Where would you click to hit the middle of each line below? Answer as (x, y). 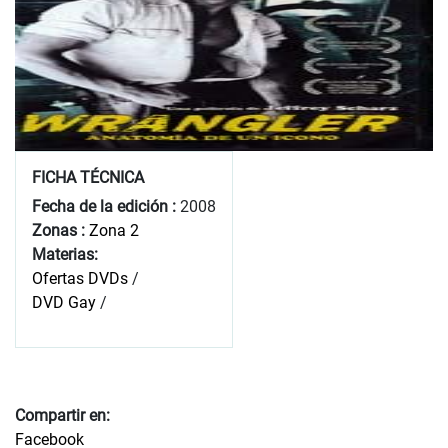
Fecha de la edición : (104, 206)
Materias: (65, 254)
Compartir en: (62, 415)
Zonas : (60, 230)
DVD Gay (64, 302)
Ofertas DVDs (80, 278)
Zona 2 (114, 230)
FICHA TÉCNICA (88, 177)
